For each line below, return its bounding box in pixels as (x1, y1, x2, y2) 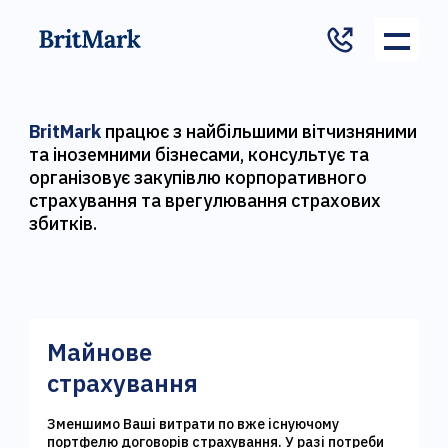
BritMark (29, 120, 106, 143)
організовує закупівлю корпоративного (29, 166, 368, 189)
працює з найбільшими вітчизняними (105, 120, 418, 143)
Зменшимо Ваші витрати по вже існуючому (47, 415, 340, 433)
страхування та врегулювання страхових (29, 189, 382, 212)
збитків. (29, 212, 98, 235)
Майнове (47, 336, 153, 368)
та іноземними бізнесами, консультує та (29, 143, 370, 166)
